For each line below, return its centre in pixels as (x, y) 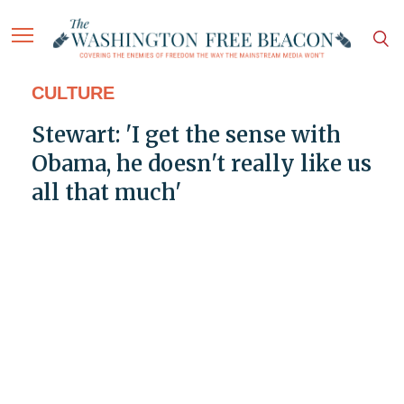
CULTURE (73, 93)
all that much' (106, 193)
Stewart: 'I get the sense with (186, 135)
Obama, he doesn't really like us (201, 164)
